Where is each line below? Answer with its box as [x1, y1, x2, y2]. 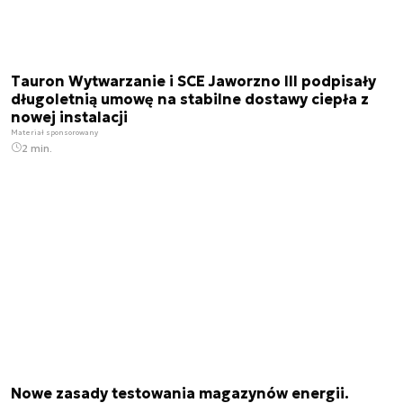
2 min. [22, 140, 52, 155]
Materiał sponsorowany [11, 127, 98, 137]
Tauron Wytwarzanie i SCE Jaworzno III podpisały [11, 71, 376, 90]
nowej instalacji [11, 107, 128, 126]
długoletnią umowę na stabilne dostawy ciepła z [11, 89, 369, 108]
